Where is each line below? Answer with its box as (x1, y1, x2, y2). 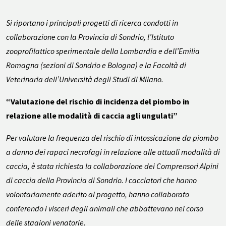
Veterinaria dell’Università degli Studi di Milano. (6, 74, 163, 84)
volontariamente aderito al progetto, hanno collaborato (6, 189, 189, 199)
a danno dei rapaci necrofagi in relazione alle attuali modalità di (6, 146, 220, 157)
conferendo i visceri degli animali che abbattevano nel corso (6, 203, 203, 213)
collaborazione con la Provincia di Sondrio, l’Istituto (6, 31, 174, 42)
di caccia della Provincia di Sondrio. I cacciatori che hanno (6, 175, 197, 185)
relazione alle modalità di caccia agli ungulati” (6, 110, 178, 121)
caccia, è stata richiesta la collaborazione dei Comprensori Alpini (6, 160, 218, 171)
